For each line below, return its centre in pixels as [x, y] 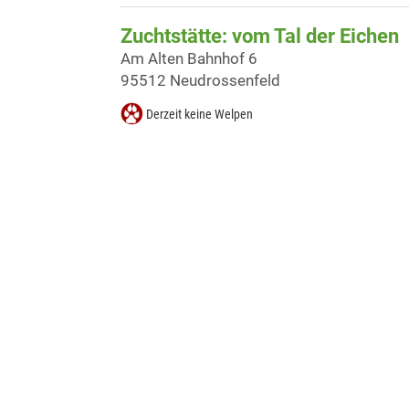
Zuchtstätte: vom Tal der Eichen [260, 37]
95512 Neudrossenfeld [200, 81]
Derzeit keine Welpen [199, 115]
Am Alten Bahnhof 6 [189, 59]
